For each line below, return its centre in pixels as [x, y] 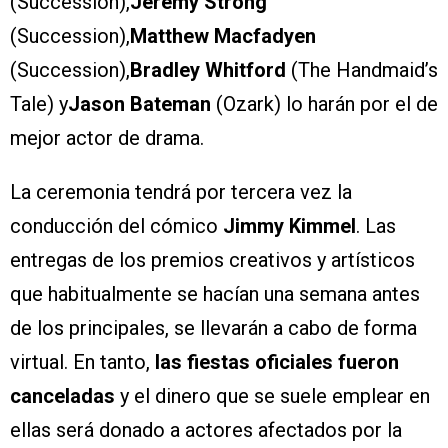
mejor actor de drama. [107, 138]
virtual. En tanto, [82, 362]
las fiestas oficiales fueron [277, 362]
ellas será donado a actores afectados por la [206, 430]
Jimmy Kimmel [289, 226]
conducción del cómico [116, 226]
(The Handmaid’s [362, 70]
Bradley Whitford [208, 70]
